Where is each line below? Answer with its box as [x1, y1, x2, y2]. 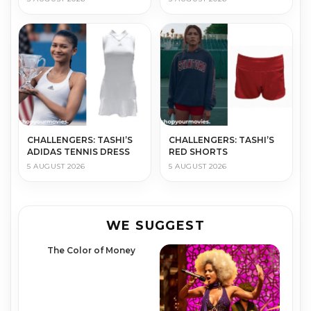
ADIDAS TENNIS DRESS [27, 146, 130, 157]
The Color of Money [47, 244, 135, 255]
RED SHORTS [169, 146, 228, 157]
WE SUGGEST [106, 217, 205, 233]
